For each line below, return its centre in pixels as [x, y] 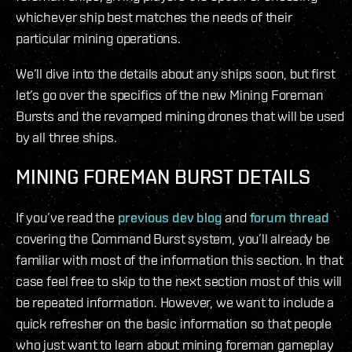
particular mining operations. [98, 38]
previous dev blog [170, 217]
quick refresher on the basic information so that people [174, 323]
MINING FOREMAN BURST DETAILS [163, 176]
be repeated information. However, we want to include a [175, 302]
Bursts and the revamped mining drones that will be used [180, 115]
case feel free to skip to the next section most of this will [179, 280]
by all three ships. [66, 137]
